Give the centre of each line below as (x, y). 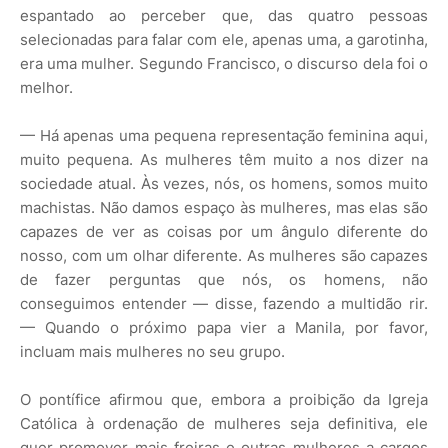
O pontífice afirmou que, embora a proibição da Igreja (224, 400)
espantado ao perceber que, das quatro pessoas (224, 16)
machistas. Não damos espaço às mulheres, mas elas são (224, 208)
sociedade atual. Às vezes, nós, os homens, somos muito (224, 184)
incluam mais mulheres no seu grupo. (152, 352)
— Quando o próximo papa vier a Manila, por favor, (224, 328)
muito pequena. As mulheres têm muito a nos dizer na (224, 160)
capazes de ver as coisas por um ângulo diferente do (224, 232)
